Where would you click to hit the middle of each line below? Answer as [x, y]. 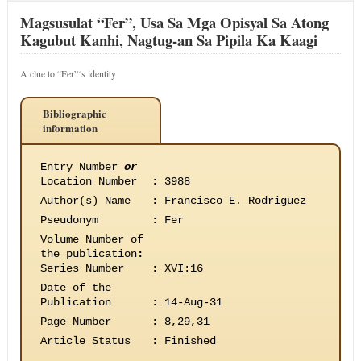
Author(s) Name [85, 201]
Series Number [82, 268]
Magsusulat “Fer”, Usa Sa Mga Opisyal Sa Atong [174, 22]
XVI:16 [183, 268]
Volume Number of [91, 239]
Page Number [75, 322]
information [70, 128]
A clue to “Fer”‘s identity [68, 73]
